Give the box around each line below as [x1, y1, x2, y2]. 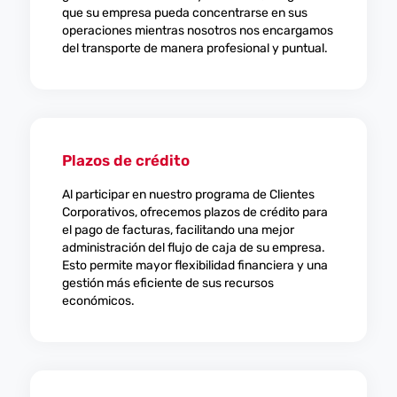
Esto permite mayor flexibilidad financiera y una [61, 258, 328, 273]
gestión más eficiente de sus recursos [61, 276, 274, 291]
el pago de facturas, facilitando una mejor [61, 222, 294, 237]
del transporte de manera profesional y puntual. [61, 41, 328, 56]
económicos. [61, 293, 135, 308]
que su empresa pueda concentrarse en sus [61, 5, 307, 20]
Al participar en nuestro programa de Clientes [61, 187, 315, 202]
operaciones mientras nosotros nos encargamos [61, 23, 333, 38]
